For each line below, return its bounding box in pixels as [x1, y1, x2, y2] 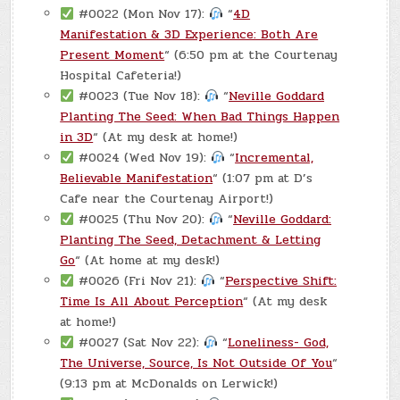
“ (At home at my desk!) [75, 251, 221, 271]
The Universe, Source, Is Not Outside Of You [60, 354, 333, 373]
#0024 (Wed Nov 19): [74, 148, 212, 168]
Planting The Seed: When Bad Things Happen [60, 107, 340, 127]
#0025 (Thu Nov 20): [74, 210, 210, 229]
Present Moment [60, 46, 165, 65]
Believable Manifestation [60, 169, 213, 188]
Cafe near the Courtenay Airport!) [60, 189, 274, 209]
